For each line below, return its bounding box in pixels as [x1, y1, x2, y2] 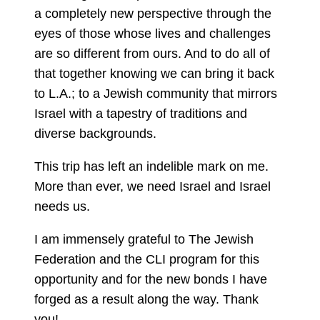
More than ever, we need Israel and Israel [34, 179, 271, 194]
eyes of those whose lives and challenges [34, 26, 271, 41]
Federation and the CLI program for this [34, 252, 259, 267]
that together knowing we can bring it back [34, 66, 274, 81]
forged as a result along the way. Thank [34, 292, 259, 307]
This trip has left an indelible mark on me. [34, 159, 269, 174]
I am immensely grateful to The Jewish [34, 232, 254, 247]
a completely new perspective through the [34, 6, 271, 21]
